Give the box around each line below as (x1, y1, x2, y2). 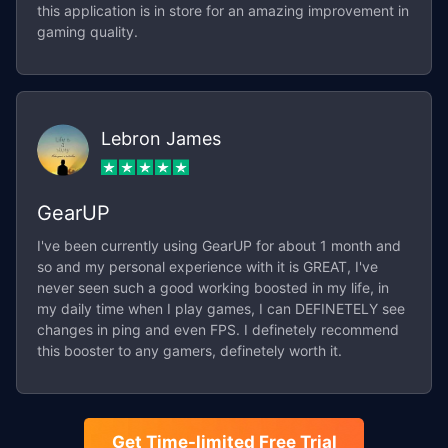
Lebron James (100, 127, 221, 149)
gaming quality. (36, 23, 138, 41)
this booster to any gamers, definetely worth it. (36, 342, 342, 360)
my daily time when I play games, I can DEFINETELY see (36, 300, 405, 318)
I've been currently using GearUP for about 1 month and (36, 237, 401, 255)
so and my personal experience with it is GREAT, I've (36, 258, 378, 276)
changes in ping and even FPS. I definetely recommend (36, 321, 399, 339)
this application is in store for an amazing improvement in (36, 2, 409, 20)
